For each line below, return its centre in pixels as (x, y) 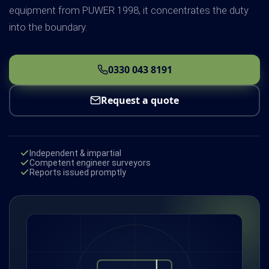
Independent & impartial (76, 153)
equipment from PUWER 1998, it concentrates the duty (129, 10)
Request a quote (140, 101)
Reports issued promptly (78, 173)
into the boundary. (48, 27)
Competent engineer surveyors (90, 163)
